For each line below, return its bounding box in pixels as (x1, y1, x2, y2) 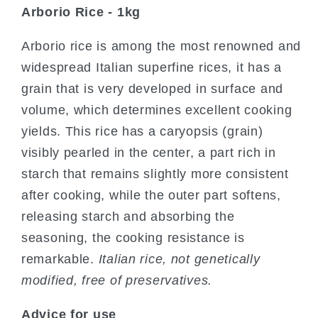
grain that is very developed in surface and (21, 81, 283, 96)
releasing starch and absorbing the (21, 209, 235, 224)
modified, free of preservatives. (21, 273, 213, 287)
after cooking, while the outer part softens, (21, 187, 281, 202)
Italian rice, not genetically (98, 251, 261, 266)
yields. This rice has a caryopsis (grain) (21, 124, 263, 138)
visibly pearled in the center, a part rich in (21, 145, 276, 160)
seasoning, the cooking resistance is (21, 230, 245, 245)
